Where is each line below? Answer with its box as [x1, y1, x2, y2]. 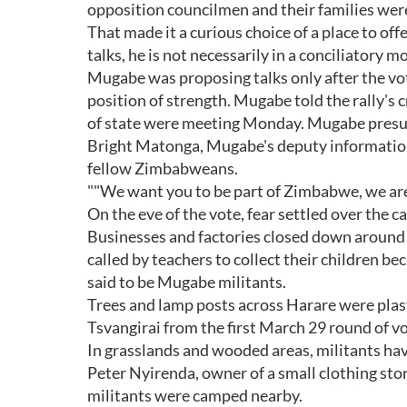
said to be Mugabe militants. [87, 272, 286, 292]
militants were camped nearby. [87, 385, 303, 405]
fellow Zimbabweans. [87, 158, 238, 178]
